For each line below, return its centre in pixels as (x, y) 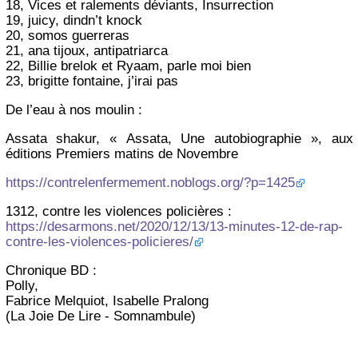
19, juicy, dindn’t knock (74, 21)
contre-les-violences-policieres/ (99, 241)
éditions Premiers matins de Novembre (121, 153)
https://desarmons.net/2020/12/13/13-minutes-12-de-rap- (174, 226)
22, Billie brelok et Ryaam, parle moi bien (128, 66)
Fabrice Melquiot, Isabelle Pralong (107, 300)
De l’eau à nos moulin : (74, 110)
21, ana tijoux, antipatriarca (86, 51)
